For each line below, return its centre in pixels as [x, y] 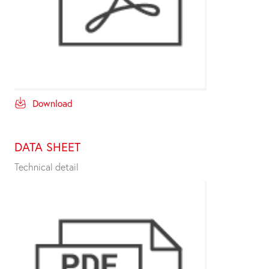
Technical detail [47, 167]
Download [53, 104]
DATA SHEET [47, 147]
